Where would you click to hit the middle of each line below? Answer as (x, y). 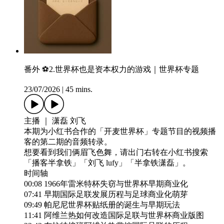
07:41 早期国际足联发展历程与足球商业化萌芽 (106, 194)
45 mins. (79, 89)
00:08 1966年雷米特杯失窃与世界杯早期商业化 (106, 184)
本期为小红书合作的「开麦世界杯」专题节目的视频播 (120, 131)
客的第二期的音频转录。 (68, 142)
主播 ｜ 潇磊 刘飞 (55, 121)
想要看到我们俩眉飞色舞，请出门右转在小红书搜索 (116, 152)
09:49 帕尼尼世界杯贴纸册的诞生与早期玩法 (102, 205)
